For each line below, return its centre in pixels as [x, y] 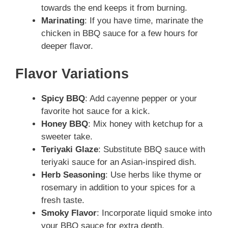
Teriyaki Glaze [70, 149]
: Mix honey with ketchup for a [145, 124]
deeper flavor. [67, 46]
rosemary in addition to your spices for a [118, 187]
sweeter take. [67, 136]
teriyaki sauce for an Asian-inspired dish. [119, 162]
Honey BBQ [65, 124]
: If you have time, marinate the [144, 21]
